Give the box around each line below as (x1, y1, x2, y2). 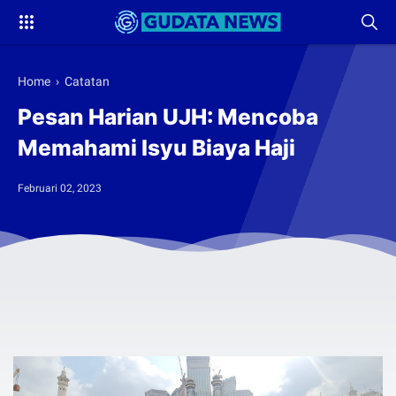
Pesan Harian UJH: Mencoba (18, 103, 318, 131)
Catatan (65, 74, 110, 88)
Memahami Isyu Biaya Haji (18, 134, 295, 162)
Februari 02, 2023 (18, 181, 102, 194)
